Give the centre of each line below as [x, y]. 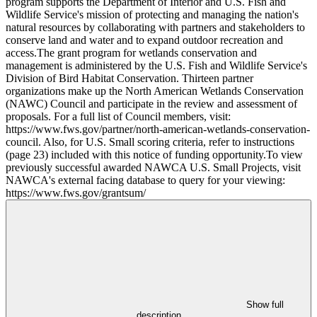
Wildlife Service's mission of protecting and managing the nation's [152, 15]
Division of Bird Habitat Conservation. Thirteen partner [129, 79]
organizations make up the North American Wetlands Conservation [155, 91]
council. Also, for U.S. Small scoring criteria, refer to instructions [150, 142]
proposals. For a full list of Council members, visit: [118, 117]
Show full [265, 305]
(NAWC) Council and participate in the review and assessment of [151, 104]
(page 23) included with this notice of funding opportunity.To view [154, 155]
